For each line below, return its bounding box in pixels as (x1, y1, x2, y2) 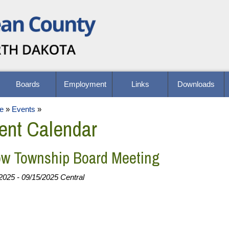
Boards (15, 80, 40, 88)
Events (11, 105, 35, 113)
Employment (63, 80, 106, 88)
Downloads (177, 80, 215, 88)
